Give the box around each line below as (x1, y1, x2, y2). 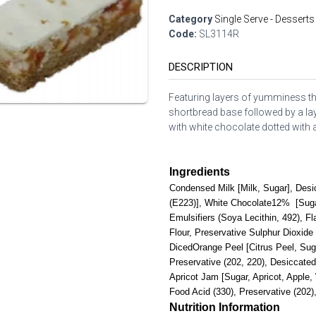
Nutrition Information (169, 301, 280, 313)
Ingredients (169, 166, 230, 178)
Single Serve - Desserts (214, 13, 315, 25)
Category (168, 13, 212, 25)
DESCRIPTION (168, 61, 233, 73)
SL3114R (196, 28, 239, 39)
